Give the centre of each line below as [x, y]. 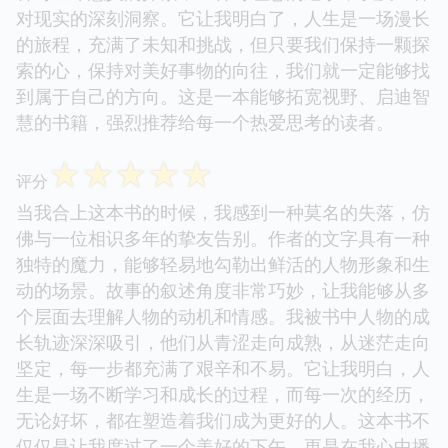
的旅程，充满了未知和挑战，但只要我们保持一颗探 [223, 44]
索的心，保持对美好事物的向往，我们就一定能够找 [223, 70]
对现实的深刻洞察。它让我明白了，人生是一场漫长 [223, 18]
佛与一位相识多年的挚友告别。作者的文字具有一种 [223, 238]
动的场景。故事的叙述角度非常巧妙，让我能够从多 [223, 290]
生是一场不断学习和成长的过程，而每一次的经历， [223, 394]
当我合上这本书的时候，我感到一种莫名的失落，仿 [223, 212]
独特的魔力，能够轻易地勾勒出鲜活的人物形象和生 [223, 264]
